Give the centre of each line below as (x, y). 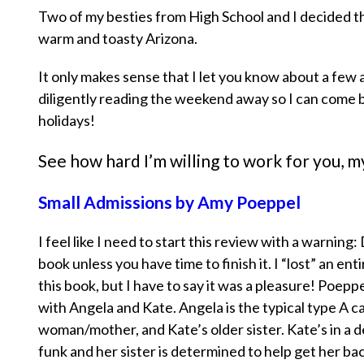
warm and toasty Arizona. (118, 39)
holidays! (67, 121)
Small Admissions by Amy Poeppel (169, 202)
